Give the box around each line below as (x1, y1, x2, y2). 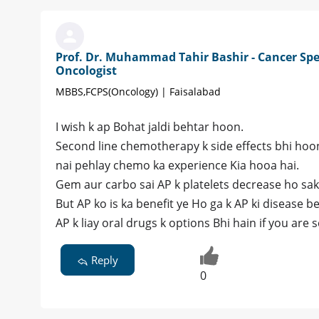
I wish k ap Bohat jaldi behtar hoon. (56, 119, 244, 135)
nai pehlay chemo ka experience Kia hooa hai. (56, 157, 299, 174)
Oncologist (56, 63, 117, 79)
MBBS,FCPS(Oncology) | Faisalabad (56, 85, 221, 99)
